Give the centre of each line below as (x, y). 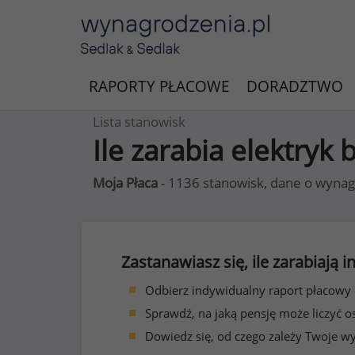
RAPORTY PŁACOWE (159, 86)
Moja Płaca (125, 183)
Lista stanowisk (139, 122)
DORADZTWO (295, 86)
